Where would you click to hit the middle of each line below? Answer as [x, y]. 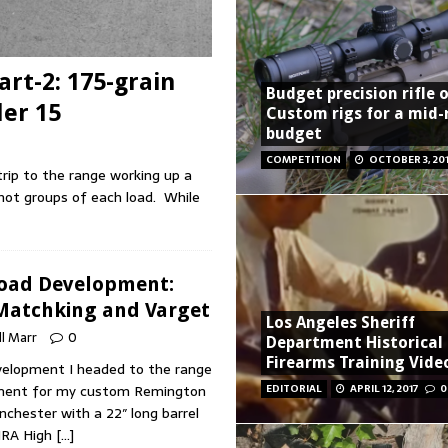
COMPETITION [304, 160]
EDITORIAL [294, 389]
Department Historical [355, 343]
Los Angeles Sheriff [341, 323]
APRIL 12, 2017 [384, 389]
